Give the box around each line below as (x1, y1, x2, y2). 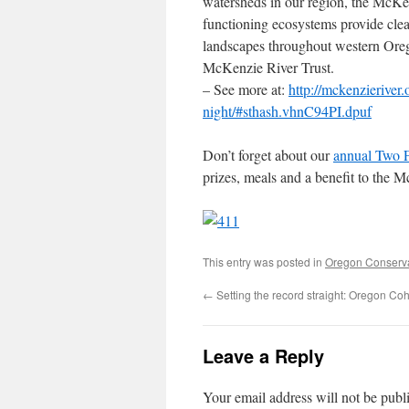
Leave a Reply (203, 342, 324, 369)
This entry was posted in (203, 254, 325, 269)
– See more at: (203, 79, 288, 99)
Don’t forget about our (203, 145, 333, 164)
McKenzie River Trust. (203, 58, 334, 77)
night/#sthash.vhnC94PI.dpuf (203, 101, 372, 121)
